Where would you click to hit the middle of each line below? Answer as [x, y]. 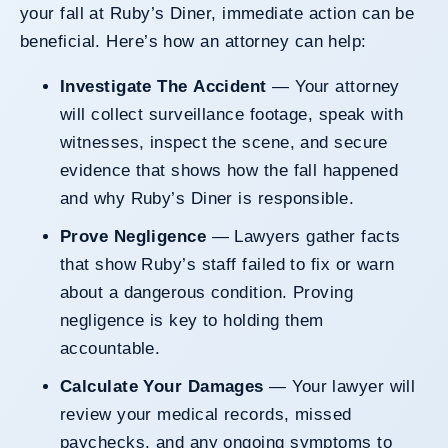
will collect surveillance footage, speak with [232, 114]
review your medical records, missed [206, 414]
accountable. [110, 348]
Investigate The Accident [166, 86]
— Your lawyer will [339, 386]
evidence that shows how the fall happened [229, 170]
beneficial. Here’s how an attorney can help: [193, 41]
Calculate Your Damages [168, 386]
